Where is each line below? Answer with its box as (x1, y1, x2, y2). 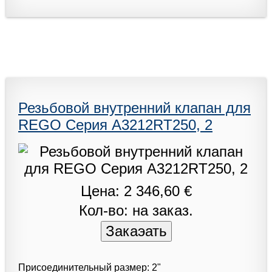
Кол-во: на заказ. (79, 202, 193, 219)
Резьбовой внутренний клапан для (18, 99, 251, 116)
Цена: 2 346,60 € (80, 182, 192, 199)
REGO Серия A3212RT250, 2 (18, 116, 212, 133)
